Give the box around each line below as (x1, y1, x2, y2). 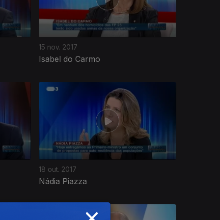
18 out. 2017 (39, 165, 77, 173)
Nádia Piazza (39, 176, 87, 186)
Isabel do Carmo (39, 54, 100, 64)
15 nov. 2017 (39, 42, 78, 51)
